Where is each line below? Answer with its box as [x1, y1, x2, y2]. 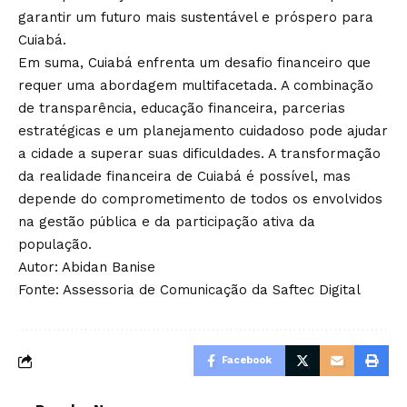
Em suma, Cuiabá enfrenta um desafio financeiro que [18, 55, 371, 71]
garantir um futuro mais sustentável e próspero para [18, 9, 373, 25]
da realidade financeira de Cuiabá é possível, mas [18, 168, 351, 184]
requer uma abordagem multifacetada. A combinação [18, 77, 373, 94]
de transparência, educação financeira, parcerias [18, 100, 345, 116]
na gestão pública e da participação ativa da [18, 213, 315, 230]
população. [18, 236, 92, 253]
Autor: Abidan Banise [18, 259, 155, 275]
